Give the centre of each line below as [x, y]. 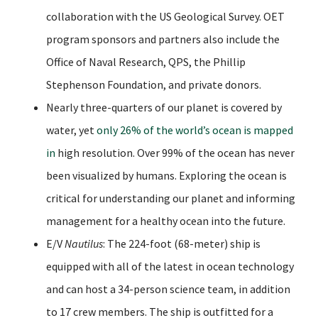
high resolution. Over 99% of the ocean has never [176, 152]
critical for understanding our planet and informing [171, 198]
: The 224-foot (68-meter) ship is [182, 243]
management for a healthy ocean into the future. [166, 220]
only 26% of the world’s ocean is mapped [195, 130]
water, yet [71, 130]
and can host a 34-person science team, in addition [168, 289]
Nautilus [83, 243]
